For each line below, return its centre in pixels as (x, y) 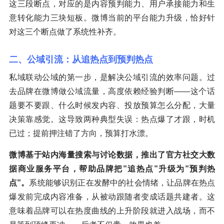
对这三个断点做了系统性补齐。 (65, 32)
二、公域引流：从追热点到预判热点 (81, 60)
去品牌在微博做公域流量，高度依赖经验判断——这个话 (112, 91)
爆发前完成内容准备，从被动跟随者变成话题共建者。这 (112, 197)
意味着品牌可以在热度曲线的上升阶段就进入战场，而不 (112, 211)
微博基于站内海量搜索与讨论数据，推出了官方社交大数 (112, 155)
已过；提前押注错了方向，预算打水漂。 (81, 133)
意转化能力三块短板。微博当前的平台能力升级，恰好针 (112, 18)
